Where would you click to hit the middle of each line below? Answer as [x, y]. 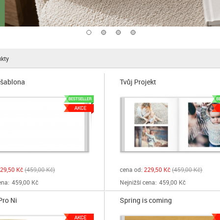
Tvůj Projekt [138, 82]
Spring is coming [146, 200]
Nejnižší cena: [138, 182]
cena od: [131, 169]
